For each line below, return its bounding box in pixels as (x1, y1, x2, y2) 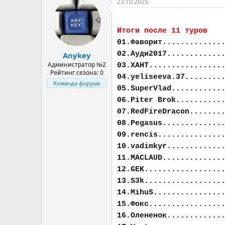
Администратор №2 (47, 60, 106, 69)
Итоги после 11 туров (117, 27, 207, 35)
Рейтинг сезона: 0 (50, 68, 103, 77)
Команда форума (53, 79, 100, 87)
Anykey (62, 50, 91, 60)
